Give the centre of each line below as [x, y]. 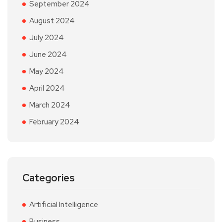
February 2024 [54, 122]
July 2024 [47, 38]
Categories [49, 178]
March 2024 [50, 105]
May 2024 [47, 72]
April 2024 [47, 88]
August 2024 [52, 21]
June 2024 [48, 55]
